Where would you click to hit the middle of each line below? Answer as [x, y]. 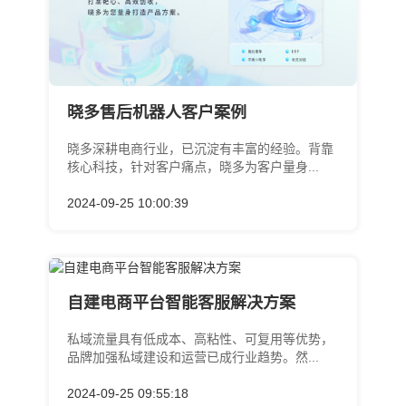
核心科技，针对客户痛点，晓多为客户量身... [193, 166]
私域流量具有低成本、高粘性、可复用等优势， [200, 339]
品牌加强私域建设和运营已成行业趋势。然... [193, 358]
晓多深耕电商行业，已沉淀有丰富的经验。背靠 [200, 148]
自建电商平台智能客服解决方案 [181, 303]
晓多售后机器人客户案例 [156, 112]
